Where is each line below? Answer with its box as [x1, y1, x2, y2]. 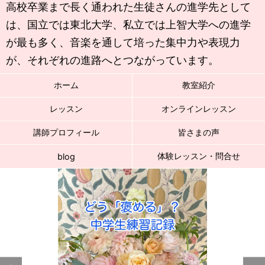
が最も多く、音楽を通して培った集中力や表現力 [6, 36, 240, 49]
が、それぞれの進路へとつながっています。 [6, 54, 219, 66]
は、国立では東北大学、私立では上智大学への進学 [6, 18, 251, 31]
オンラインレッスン [161, 104, 236, 114]
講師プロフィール [33, 127, 99, 137]
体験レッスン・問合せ [157, 151, 240, 161]
